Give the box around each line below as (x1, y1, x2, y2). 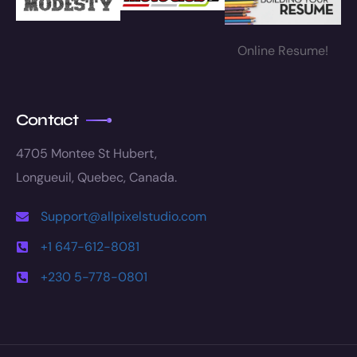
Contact (16, 109, 79, 130)
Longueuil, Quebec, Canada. (16, 168, 177, 186)
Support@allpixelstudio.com (41, 207, 206, 225)
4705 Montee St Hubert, (16, 144, 157, 162)
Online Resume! (237, 42, 328, 60)
